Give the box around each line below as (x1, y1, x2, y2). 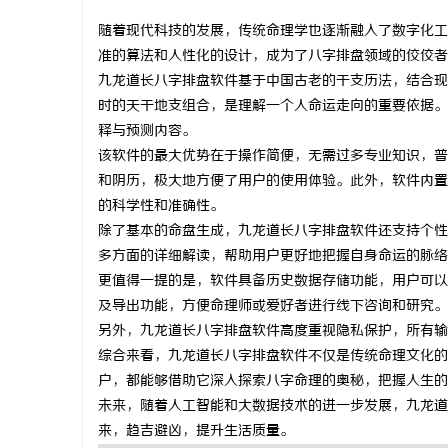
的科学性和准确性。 (98, 198, 224, 215)
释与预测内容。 (98, 123, 196, 140)
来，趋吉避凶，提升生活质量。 (98, 423, 294, 440)
